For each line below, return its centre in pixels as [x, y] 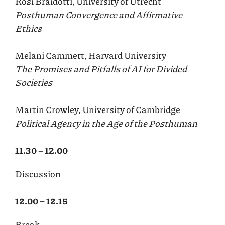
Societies [34, 82]
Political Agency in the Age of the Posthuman [106, 123]
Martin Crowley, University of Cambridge [98, 109]
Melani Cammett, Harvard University [91, 55]
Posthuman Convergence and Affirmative [99, 14]
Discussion [38, 174]
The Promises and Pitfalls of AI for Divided [101, 69]
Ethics [28, 28]
